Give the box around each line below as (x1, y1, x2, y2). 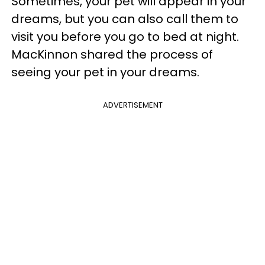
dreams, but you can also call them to (11, 10, 238, 27)
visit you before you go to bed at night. (11, 28, 239, 45)
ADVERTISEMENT (102, 99, 163, 111)
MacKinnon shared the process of (11, 46, 213, 63)
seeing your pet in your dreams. (11, 63, 199, 80)
